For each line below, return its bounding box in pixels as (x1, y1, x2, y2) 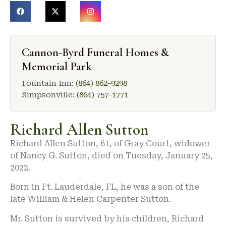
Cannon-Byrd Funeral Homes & (22, 45, 169, 60)
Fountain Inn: (22, 78, 76, 88)
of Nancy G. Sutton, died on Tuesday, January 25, (10, 150, 213, 160)
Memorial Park (22, 59, 92, 74)
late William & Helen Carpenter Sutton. (10, 194, 171, 204)
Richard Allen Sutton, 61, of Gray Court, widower (10, 138, 210, 148)
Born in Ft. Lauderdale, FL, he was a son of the (10, 182, 199, 192)
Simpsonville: (22, 90, 77, 99)
